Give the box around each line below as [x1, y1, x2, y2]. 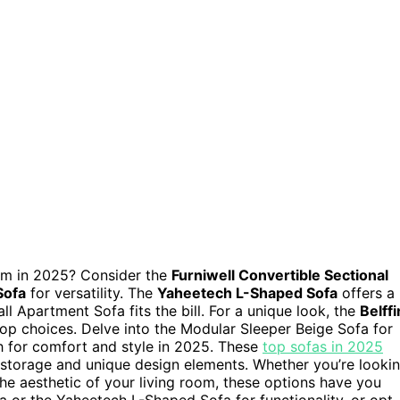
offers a [337, 284, 395, 303]
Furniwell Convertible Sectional [171, 266, 388, 285]
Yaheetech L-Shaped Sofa [157, 284, 337, 303]
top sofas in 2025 [262, 337, 383, 356]
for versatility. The [26, 284, 157, 303]
